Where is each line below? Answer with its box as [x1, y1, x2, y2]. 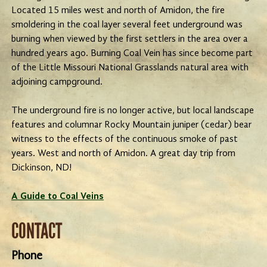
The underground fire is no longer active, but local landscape [11, 106, 254, 116]
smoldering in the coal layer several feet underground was [11, 20, 243, 30]
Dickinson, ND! [11, 163, 72, 173]
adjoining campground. [11, 77, 103, 87]
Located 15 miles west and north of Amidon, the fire [11, 6, 225, 15]
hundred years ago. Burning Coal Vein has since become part [11, 49, 253, 58]
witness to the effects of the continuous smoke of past [11, 135, 238, 144]
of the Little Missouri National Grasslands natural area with [11, 63, 249, 73]
